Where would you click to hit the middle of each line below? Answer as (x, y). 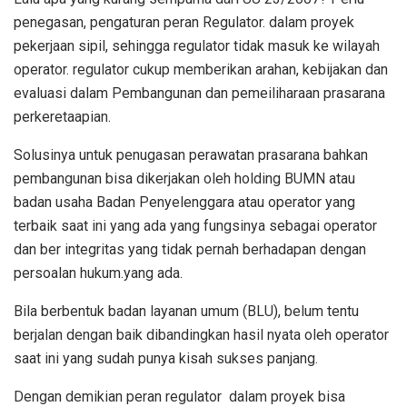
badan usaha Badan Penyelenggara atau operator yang (184, 203)
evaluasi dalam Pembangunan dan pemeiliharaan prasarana (199, 94)
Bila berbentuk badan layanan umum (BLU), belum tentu (186, 312)
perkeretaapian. (62, 117)
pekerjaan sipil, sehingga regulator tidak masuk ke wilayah (197, 46)
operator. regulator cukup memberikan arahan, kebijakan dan (201, 70)
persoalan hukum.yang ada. (98, 273)
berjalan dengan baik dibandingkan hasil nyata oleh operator (201, 335)
